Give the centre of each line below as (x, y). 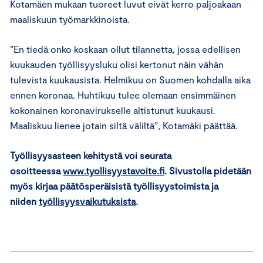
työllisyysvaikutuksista (87, 201)
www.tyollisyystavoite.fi (114, 170)
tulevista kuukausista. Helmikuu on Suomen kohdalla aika (130, 79)
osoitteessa (36, 170)
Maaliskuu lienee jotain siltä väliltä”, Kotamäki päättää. (125, 125)
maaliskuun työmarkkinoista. (71, 19)
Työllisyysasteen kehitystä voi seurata (91, 155)
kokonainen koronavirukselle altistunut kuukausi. (113, 110)
